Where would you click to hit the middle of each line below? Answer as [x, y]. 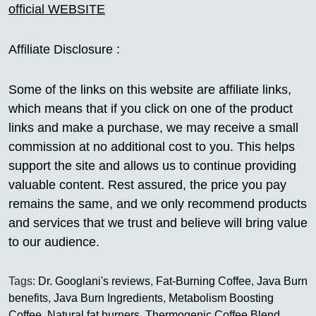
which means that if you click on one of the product [151, 109]
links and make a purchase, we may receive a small [153, 128]
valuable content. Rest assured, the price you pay [147, 185]
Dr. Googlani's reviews [94, 281]
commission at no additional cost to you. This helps [152, 147]
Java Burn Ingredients [108, 298]
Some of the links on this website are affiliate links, [150, 90]
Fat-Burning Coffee [203, 281]
